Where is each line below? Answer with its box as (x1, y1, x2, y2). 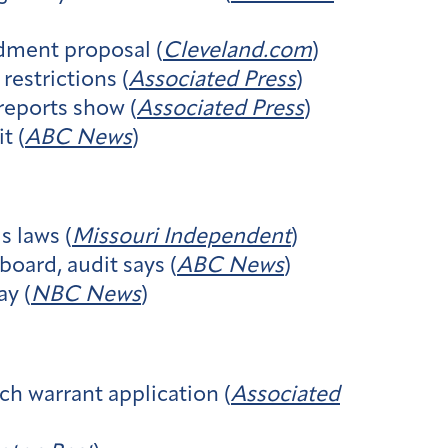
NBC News (31, 284, 141, 308)
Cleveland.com (163, 39, 312, 63)
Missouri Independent (72, 226, 291, 250)
